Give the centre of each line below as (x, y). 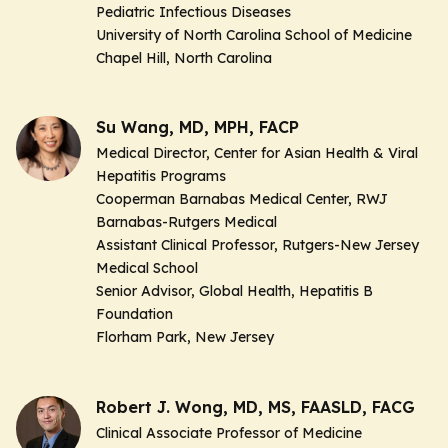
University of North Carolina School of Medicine (254, 35)
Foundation (134, 314)
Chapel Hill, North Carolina (184, 58)
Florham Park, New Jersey (185, 337)
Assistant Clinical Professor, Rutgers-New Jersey (257, 245)
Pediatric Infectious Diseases (193, 12)
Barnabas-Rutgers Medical (186, 222)
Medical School (147, 268)
